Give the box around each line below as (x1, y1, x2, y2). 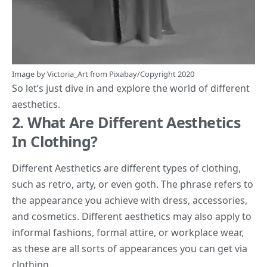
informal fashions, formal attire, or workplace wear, (12, 225, 244, 239)
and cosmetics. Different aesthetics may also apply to (12, 209, 252, 223)
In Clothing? (12, 131, 98, 151)
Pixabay (109, 68, 137, 79)
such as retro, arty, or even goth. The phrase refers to (12, 177, 253, 191)
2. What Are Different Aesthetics (12, 111, 240, 132)
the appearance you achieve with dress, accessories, (12, 193, 247, 207)
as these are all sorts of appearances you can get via (12, 241, 247, 255)
